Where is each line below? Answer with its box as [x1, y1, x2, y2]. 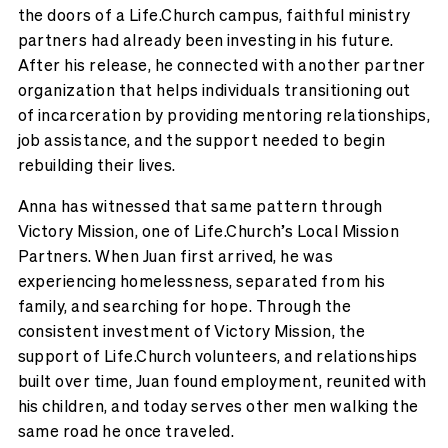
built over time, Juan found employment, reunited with [17, 370, 427, 392]
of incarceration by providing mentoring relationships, [17, 104, 431, 126]
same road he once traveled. [17, 420, 235, 442]
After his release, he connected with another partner [17, 54, 426, 76]
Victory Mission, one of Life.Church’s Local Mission [17, 220, 399, 242]
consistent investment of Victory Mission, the [17, 320, 366, 342]
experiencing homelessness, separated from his [17, 270, 386, 292]
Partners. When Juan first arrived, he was [17, 245, 334, 267]
